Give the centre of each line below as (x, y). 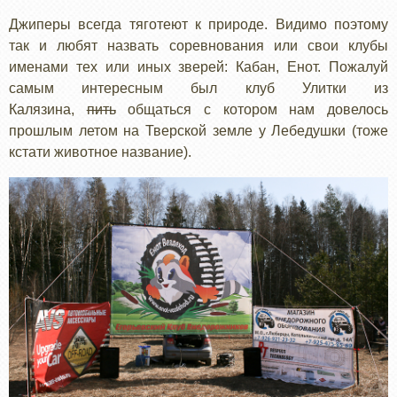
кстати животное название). (102, 152)
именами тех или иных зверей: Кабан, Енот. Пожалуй (198, 66)
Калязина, (48, 109)
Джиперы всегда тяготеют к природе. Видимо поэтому (198, 24)
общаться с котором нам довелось (252, 109)
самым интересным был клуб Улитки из (198, 88)
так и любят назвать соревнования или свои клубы (198, 45)
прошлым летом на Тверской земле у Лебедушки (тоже (198, 130)
